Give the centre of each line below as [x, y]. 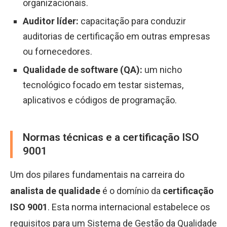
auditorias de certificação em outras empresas [117, 36]
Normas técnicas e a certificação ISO [111, 137]
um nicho [162, 70]
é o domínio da [131, 191]
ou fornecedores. [58, 51]
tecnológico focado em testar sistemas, [103, 85]
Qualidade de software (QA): [83, 70]
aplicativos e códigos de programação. [100, 100]
